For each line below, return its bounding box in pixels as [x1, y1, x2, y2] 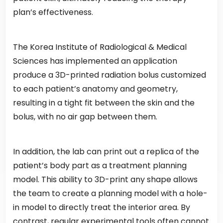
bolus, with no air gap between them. [13, 111, 157, 123]
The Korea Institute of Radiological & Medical [13, 41, 187, 53]
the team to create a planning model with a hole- [13, 188, 208, 200]
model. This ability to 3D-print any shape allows [13, 174, 198, 186]
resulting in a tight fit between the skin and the [13, 97, 195, 109]
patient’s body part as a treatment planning [13, 160, 187, 172]
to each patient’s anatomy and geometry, [13, 83, 178, 95]
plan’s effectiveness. [13, 6, 93, 18]
